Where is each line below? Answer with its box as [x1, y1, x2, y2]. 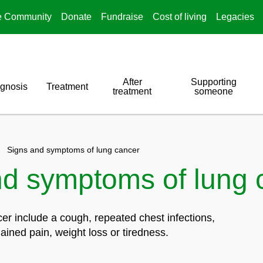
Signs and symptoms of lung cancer [7, 145, 140, 154]
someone [194, 86, 234, 96]
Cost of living [153, 12, 207, 22]
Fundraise [101, 12, 143, 22]
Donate [61, 12, 92, 22]
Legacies [216, 12, 254, 22]
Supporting [191, 77, 237, 87]
